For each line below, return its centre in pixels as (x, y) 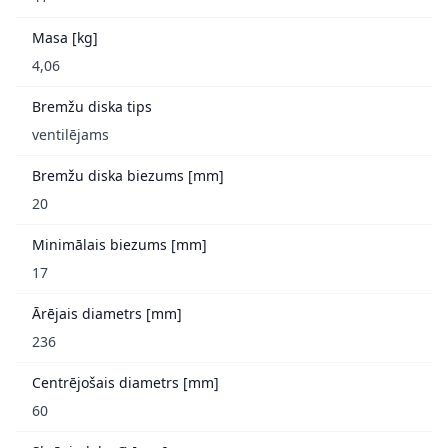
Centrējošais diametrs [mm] (125, 382)
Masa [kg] (65, 37)
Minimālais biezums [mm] (119, 244)
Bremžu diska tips (92, 106)
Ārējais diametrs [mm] (107, 313)
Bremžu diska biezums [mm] (128, 175)
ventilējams (70, 134)
